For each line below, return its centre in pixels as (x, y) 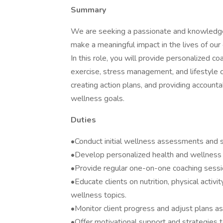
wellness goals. (98, 99)
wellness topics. (99, 195)
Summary (88, 10)
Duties (83, 120)
